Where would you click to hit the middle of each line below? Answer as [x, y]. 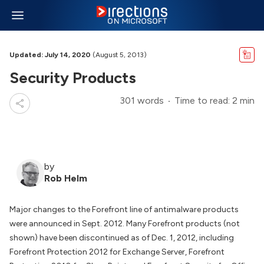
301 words [142, 100]
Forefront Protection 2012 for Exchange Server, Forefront [117, 252]
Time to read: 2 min [214, 100]
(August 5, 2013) [119, 55]
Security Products [73, 78]
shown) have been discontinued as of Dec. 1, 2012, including [122, 238]
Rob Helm [66, 178]
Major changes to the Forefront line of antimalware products [124, 209]
